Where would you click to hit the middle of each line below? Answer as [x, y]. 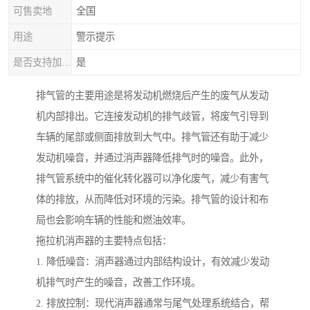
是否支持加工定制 [66, 62]
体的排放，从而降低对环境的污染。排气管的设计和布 [152, 200]
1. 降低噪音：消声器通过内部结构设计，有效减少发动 [153, 262]
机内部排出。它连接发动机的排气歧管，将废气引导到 [152, 117]
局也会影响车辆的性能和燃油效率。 [113, 220]
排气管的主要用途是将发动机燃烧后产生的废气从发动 [152, 96]
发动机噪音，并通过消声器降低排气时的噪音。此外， [152, 158]
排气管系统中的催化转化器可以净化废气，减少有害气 [152, 179]
